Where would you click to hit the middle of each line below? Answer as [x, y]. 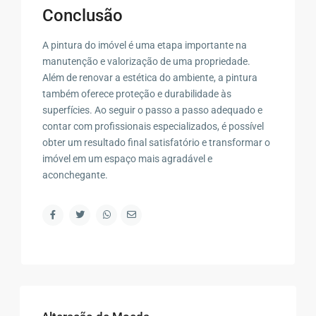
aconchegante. [75, 175]
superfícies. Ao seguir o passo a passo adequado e [153, 110]
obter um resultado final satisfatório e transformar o [157, 142]
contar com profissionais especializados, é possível [153, 126]
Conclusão [83, 15]
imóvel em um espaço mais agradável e [128, 158]
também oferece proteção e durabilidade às [137, 93]
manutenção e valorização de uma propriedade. [147, 61]
